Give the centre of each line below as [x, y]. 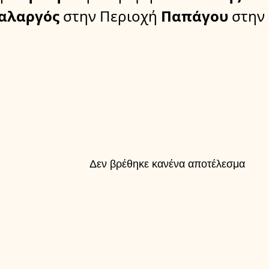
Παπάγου [192, 16]
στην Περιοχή [110, 16]
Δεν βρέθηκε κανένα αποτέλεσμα [168, 164]
